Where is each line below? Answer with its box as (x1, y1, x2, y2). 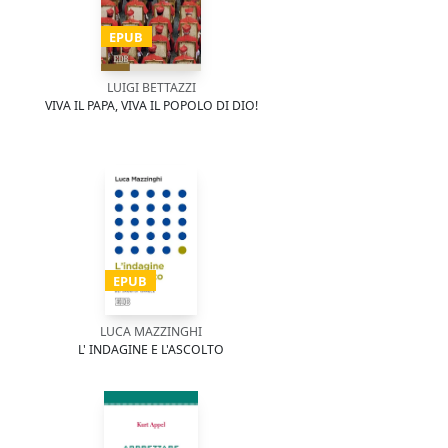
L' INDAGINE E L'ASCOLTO (78, 341, 224, 358)
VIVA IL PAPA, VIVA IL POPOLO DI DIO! (44, 97, 258, 114)
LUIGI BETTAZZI (106, 79, 196, 96)
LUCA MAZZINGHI (100, 323, 202, 340)
